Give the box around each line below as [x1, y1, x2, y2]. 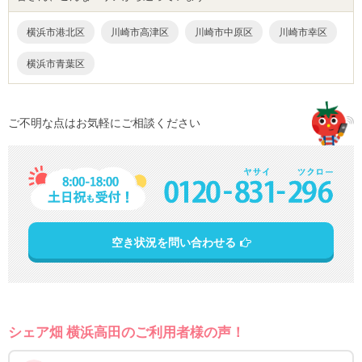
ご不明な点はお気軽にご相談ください [7, 116, 201, 130]
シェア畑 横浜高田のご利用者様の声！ [7, 324, 246, 341]
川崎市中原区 [194, 26, 254, 39]
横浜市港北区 [26, 26, 86, 39]
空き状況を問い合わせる [111, 235, 236, 250]
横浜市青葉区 [26, 57, 86, 70]
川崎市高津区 [110, 26, 170, 39]
